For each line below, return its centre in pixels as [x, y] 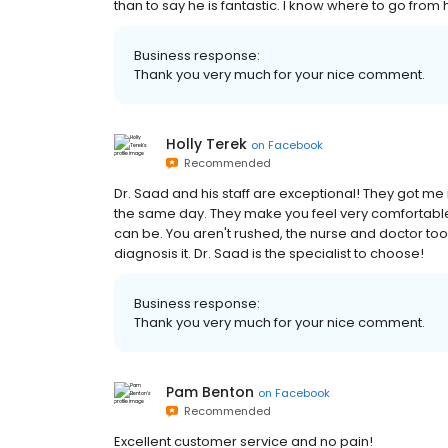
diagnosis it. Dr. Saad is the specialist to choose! [269, 254]
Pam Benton [210, 392]
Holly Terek [206, 144]
